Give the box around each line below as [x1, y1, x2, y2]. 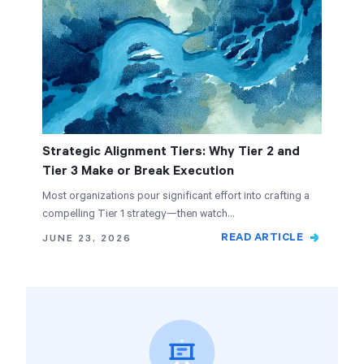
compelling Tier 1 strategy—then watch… [42, 208, 234, 220]
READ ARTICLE [221, 232, 303, 244]
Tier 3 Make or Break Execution [42, 163, 234, 179]
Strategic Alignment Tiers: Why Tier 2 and [42, 144, 300, 159]
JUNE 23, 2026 [42, 232, 132, 245]
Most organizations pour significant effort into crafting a [42, 190, 310, 202]
